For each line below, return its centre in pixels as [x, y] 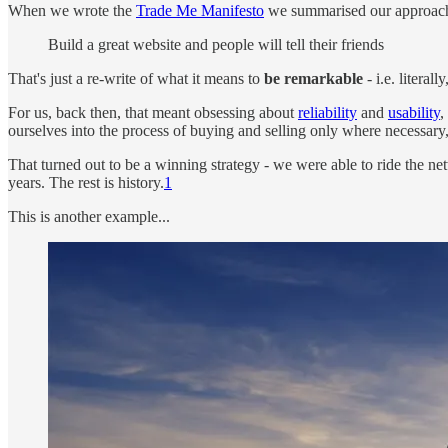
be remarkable [313, 79]
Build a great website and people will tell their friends [216, 45]
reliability [327, 113]
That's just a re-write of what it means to [136, 79]
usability [414, 113]
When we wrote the [72, 11]
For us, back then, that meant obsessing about [153, 113]
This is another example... [89, 217]
